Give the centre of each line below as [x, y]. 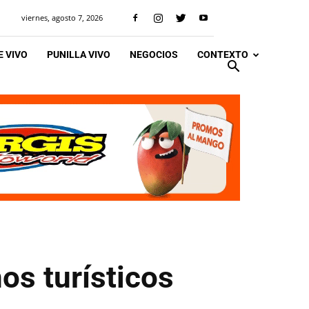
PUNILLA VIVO [79, 54]
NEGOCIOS [154, 54]
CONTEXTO [223, 54]
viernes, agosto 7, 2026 [62, 18]
